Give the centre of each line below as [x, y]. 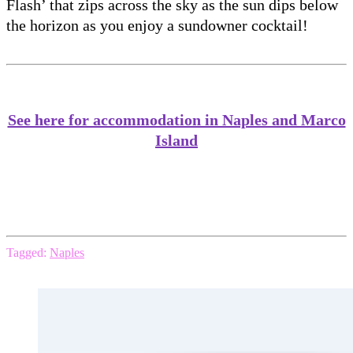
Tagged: [26, 252]
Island [176, 140]
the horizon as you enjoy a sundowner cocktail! [157, 25]
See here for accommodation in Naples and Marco [176, 119]
